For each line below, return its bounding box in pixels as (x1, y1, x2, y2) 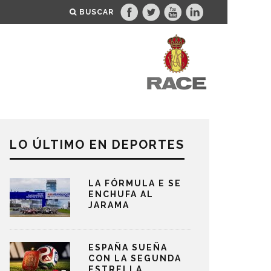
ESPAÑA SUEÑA (88, 243, 168, 252)
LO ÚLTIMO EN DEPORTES (10, 137, 184, 152)
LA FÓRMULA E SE (88, 178, 181, 188)
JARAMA (88, 200, 129, 210)
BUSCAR (79, 8, 114, 16)
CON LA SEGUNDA (88, 253, 181, 263)
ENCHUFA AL (88, 189, 154, 199)
